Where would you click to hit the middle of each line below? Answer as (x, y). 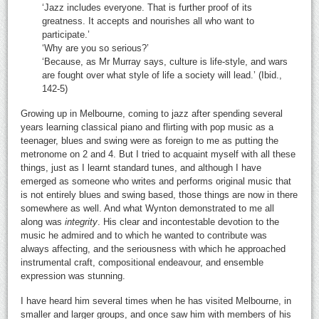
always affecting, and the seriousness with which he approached (153, 249)
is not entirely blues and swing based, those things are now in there (159, 194)
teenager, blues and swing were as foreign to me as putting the (150, 140)
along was (43, 221)
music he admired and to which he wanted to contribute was (144, 235)
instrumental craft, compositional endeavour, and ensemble (142, 262)
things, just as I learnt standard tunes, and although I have (141, 167)
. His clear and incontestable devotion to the (189, 221)
